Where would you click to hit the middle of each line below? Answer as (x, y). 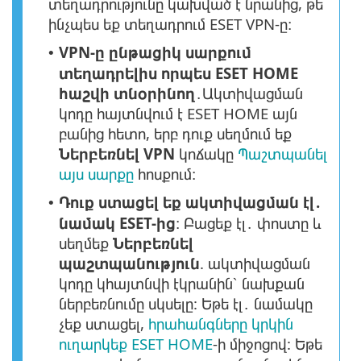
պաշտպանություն (129, 263)
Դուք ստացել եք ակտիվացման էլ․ (190, 202)
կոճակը (206, 154)
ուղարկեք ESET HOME (136, 344)
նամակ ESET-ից (117, 223)
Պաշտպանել (282, 154)
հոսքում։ (165, 174)
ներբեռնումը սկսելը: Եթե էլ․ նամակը (186, 304)
